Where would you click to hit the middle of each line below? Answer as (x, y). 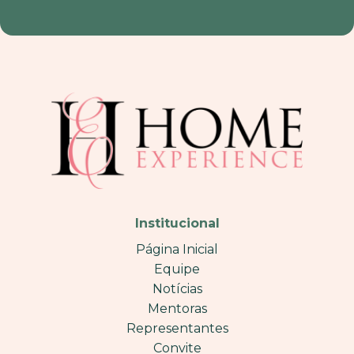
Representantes (177, 328)
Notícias (177, 288)
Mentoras (177, 308)
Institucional (177, 223)
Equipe (177, 269)
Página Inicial (177, 249)
